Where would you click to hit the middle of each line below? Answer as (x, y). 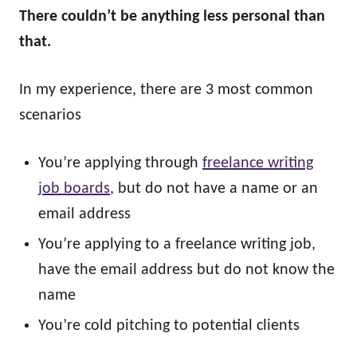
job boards (74, 189)
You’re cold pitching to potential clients (169, 326)
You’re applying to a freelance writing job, (177, 245)
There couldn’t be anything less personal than (172, 17)
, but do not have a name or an (214, 189)
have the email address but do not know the (186, 270)
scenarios (50, 116)
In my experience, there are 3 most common (166, 90)
